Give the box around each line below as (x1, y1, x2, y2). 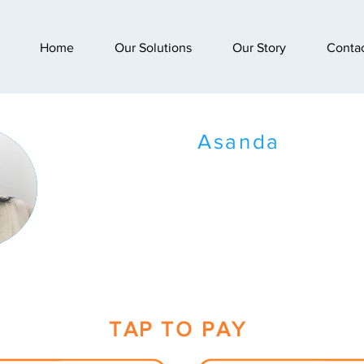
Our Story (232, 41, 286, 54)
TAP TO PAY (109, 318, 247, 340)
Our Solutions (115, 41, 192, 54)
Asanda (197, 130, 280, 153)
